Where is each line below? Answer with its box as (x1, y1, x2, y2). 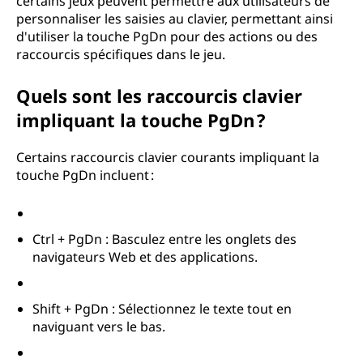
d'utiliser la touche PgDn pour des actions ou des (16, 28, 318, 45)
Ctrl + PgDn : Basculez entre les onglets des (32, 230, 297, 248)
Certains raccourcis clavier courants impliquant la (16, 148, 319, 166)
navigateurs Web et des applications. (32, 248, 258, 266)
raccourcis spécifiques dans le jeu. (16, 45, 225, 63)
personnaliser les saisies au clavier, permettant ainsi (16, 10, 333, 28)
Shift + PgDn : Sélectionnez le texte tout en (32, 300, 292, 318)
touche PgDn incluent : (16, 166, 154, 184)
